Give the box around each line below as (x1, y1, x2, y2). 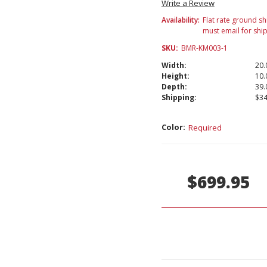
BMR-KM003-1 (181, 42, 228, 53)
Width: (161, 60, 187, 70)
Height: (161, 70, 190, 81)
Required (188, 122, 222, 133)
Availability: (161, 14, 200, 25)
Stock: (161, 154, 187, 166)
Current (161, 143, 193, 154)
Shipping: (161, 92, 197, 103)
